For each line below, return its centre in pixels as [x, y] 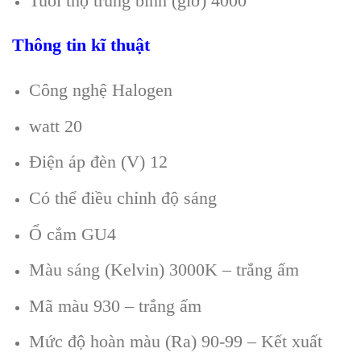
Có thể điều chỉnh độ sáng [122, 197]
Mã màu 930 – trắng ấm [115, 305]
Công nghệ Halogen [100, 90]
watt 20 [55, 126]
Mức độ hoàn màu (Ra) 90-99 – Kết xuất [175, 342]
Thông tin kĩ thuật [81, 45]
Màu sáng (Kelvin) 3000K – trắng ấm [164, 270]
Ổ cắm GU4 [72, 234]
